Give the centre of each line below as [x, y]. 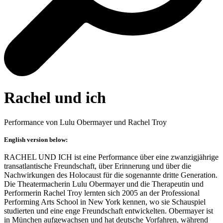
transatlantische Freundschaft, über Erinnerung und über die [98, 166]
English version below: [36, 139]
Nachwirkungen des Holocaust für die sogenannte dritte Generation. [111, 175]
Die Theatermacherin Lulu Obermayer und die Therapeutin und [104, 184]
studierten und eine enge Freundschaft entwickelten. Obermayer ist [109, 211]
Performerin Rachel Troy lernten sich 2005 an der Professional [102, 193]
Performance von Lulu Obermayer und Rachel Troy [85, 122]
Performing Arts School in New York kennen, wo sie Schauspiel [105, 202]
